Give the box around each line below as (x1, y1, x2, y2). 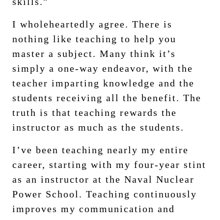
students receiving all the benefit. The (12, 92, 201, 103)
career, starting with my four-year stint (12, 159, 206, 170)
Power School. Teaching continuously (12, 188, 197, 199)
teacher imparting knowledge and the (12, 77, 194, 88)
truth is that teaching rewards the (12, 107, 177, 118)
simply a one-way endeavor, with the (12, 62, 193, 74)
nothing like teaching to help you (12, 33, 176, 44)
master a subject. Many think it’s (12, 48, 176, 59)
